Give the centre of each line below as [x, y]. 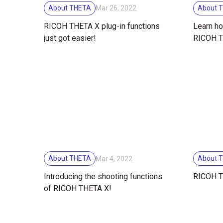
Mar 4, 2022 [114, 159]
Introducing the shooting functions [103, 177]
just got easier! [70, 38]
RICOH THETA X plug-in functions [102, 26]
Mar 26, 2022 [116, 8]
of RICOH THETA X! [78, 189]
